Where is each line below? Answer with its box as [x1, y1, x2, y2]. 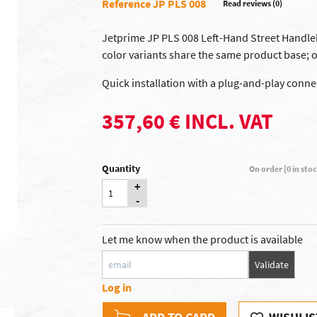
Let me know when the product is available [102, 232, 303, 246]
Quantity [102, 162, 140, 175]
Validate [255, 258, 289, 271]
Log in [102, 280, 132, 294]
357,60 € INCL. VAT [102, 108, 273, 134]
